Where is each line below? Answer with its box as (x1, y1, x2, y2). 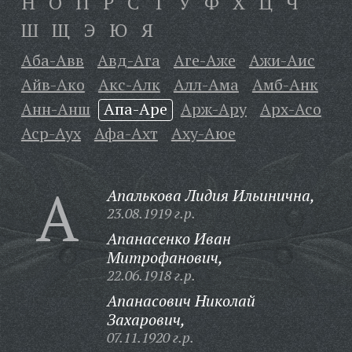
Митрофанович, (106, 247, 223, 268)
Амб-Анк (251, 74, 318, 95)
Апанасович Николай (106, 290, 255, 311)
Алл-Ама (173, 74, 239, 95)
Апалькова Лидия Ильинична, (106, 185, 315, 206)
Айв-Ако (20, 74, 85, 95)
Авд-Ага (97, 49, 160, 71)
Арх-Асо (259, 98, 321, 119)
